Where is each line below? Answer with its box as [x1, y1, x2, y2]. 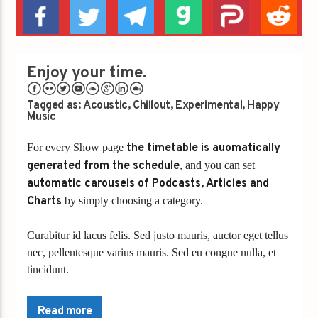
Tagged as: [27, 99, 84, 114]
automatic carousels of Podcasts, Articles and [27, 176, 270, 191]
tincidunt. [27, 263, 70, 275]
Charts [27, 194, 62, 209]
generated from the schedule [27, 158, 180, 173]
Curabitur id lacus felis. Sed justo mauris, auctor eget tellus [27, 229, 289, 241]
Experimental [175, 99, 243, 114]
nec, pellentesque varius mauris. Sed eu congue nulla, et [27, 246, 277, 258]
